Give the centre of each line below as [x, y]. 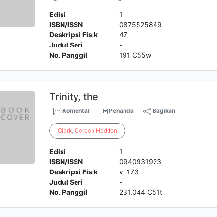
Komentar [76, 111]
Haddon [107, 131]
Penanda [122, 111]
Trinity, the [74, 97]
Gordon [85, 131]
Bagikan [163, 111]
